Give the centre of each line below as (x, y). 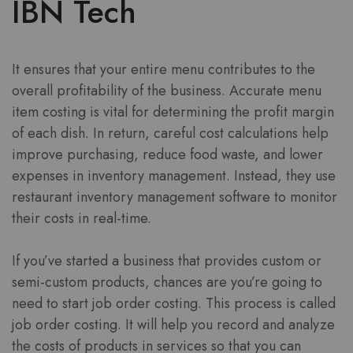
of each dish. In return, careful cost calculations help (170, 134)
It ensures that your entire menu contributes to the (163, 70)
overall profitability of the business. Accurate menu (167, 91)
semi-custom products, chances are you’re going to (167, 282)
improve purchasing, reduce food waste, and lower (167, 155)
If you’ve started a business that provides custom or (167, 261)
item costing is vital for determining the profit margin (173, 112)
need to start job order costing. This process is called (174, 304)
